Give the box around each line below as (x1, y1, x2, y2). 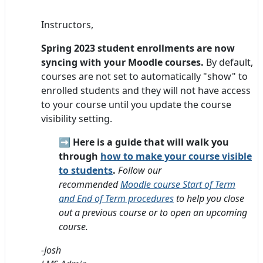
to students (59, 163, 113, 177)
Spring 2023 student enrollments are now (41, 41, 235, 55)
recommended (59, 177, 120, 191)
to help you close (174, 191, 244, 205)
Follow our (118, 163, 161, 177)
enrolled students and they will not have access (41, 83, 251, 97)
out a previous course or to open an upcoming (59, 205, 247, 219)
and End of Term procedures (59, 191, 174, 205)
